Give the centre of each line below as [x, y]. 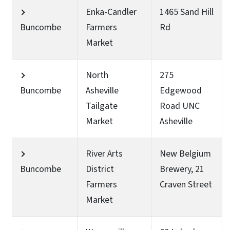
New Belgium [185, 154]
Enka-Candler [111, 12]
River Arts [104, 154]
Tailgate [102, 106]
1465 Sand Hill [187, 12]
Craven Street [186, 184]
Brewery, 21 [182, 169]
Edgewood [181, 90]
